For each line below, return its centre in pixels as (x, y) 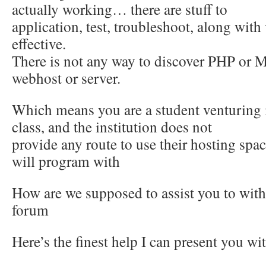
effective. (39, 43)
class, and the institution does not (112, 126)
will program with (66, 161)
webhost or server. (66, 78)
